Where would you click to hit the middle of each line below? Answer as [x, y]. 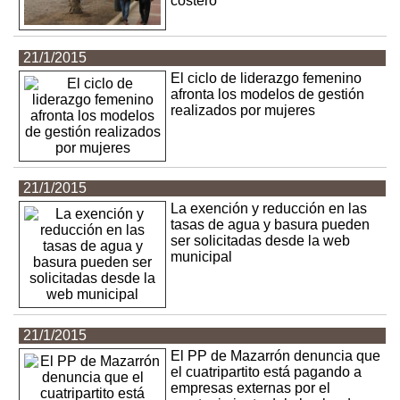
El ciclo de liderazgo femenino [267, 78]
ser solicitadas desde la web [261, 241]
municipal [202, 257]
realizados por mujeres [243, 110]
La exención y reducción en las [269, 209]
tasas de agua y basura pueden [271, 225]
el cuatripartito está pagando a [267, 372]
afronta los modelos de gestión [268, 94]
